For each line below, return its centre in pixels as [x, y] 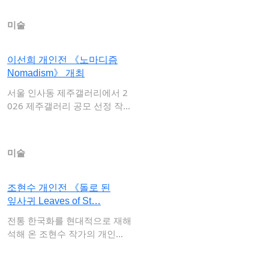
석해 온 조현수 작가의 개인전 [66, 234]
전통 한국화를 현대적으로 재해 [69, 220]
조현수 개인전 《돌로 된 [59, 188]
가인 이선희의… [39, 119]
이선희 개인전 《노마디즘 [62, 60]
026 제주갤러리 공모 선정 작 [65, 106]
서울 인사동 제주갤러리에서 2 [68, 92]
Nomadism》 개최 [46, 73]
